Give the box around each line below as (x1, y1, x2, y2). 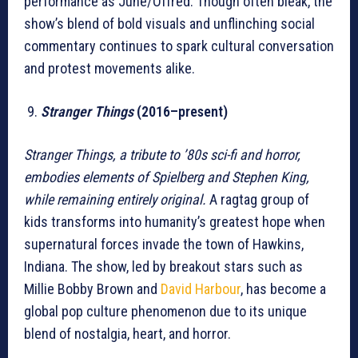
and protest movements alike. (24, 60, 195, 78)
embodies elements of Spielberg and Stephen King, (24, 169, 309, 186)
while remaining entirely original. (24, 191, 206, 209)
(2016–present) (133, 103, 228, 121)
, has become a (241, 280, 326, 298)
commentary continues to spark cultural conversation (24, 38, 334, 55)
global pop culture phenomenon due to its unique (24, 303, 307, 320)
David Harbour (161, 280, 241, 298)
